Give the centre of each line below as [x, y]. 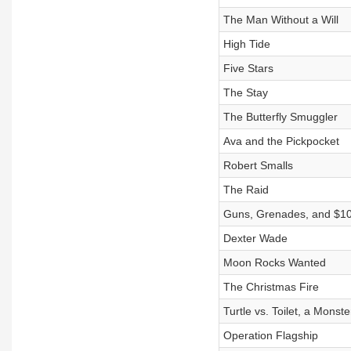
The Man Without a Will [280, 20]
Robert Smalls [258, 165]
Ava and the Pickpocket [281, 141]
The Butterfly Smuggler [280, 117]
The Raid [246, 190]
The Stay [245, 92]
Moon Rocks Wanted [274, 262]
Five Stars [248, 68]
